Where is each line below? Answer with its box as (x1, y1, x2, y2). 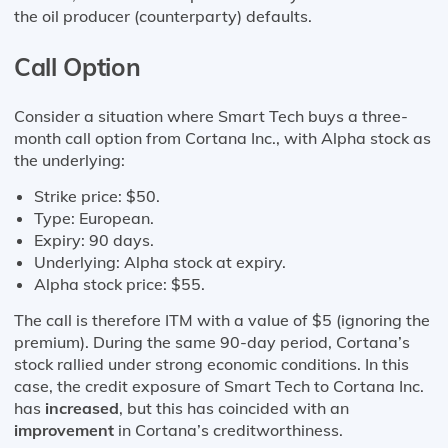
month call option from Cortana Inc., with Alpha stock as (14, 128, 431, 149)
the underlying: (14, 150, 125, 171)
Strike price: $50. (34, 186, 160, 207)
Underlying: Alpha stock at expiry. (34, 252, 286, 273)
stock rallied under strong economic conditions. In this (14, 354, 409, 375)
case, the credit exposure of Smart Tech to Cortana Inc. (14, 376, 424, 397)
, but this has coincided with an (119, 398, 349, 419)
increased (45, 398, 119, 419)
